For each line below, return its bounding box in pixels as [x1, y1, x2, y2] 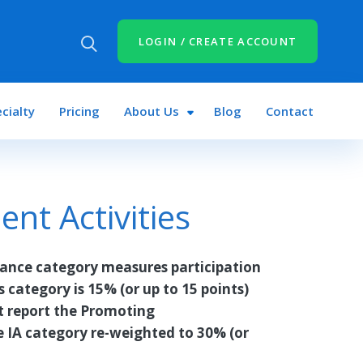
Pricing [58, 103, 100, 119]
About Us [123, 103, 179, 119]
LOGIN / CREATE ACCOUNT [138, 34, 297, 49]
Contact [266, 103, 314, 119]
